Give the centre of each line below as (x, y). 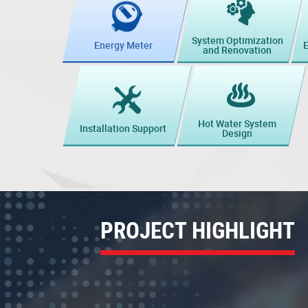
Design (237, 133)
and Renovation (237, 49)
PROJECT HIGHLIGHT (197, 230)
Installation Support (123, 129)
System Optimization (237, 40)
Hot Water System (237, 123)
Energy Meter (123, 45)
